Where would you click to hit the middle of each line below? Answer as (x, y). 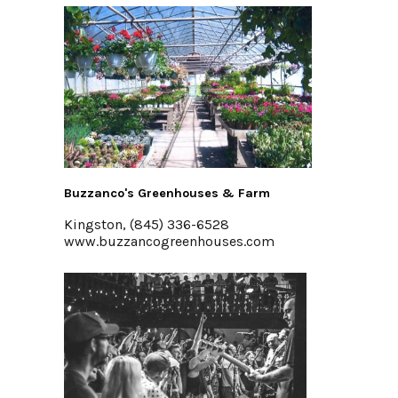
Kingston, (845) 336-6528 (147, 224)
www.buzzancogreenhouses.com (169, 241)
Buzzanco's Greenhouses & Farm (167, 193)
